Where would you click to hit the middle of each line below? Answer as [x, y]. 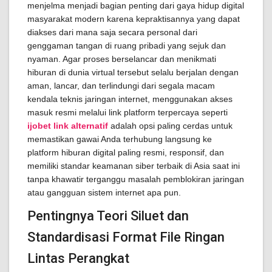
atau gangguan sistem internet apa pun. [104, 192]
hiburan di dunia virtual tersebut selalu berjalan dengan [133, 72]
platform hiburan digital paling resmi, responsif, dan [126, 152]
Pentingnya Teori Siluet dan [108, 216]
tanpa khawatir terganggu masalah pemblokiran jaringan [136, 179]
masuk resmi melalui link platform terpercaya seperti [127, 112]
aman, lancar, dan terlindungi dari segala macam [121, 86]
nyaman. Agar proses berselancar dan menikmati [122, 59]
